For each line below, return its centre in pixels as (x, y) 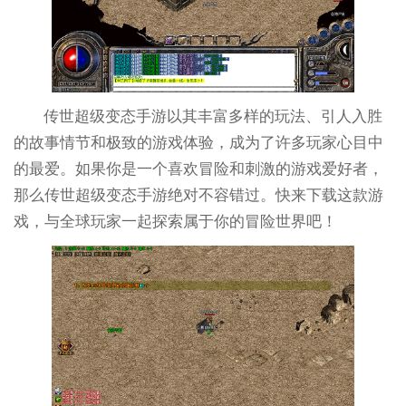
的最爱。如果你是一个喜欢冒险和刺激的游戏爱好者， (198, 169)
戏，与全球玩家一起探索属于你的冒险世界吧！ (175, 221)
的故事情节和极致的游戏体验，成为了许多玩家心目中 (198, 142)
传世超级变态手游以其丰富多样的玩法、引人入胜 (213, 116)
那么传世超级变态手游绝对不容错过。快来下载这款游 (198, 195)
